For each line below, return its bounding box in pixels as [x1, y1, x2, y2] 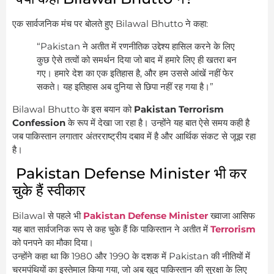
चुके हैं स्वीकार [12, 182, 85, 200]
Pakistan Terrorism [134, 103, 224, 115]
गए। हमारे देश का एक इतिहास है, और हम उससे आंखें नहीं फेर [37, 67, 234, 79]
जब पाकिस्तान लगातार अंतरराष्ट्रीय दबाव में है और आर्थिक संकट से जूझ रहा [12, 130, 256, 142]
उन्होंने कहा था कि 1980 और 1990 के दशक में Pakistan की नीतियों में [12, 250, 250, 262]
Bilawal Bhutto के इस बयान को [12, 103, 134, 115]
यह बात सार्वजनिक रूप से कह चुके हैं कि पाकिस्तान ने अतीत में [12, 223, 210, 235]
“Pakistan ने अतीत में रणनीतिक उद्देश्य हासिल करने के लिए [37, 40, 235, 52]
